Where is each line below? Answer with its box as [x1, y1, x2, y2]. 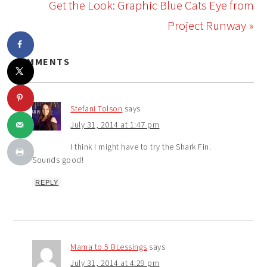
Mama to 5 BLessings [70, 241, 147, 253]
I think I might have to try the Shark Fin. [70, 141, 212, 153]
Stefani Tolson [70, 103, 123, 114]
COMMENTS [13, 55, 70, 68]
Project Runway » [167, 17, 254, 34]
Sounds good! [32, 154, 84, 166]
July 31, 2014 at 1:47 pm [70, 119, 160, 131]
